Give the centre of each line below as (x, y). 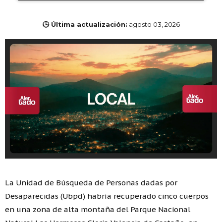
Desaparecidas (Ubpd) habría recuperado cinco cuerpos (107, 196)
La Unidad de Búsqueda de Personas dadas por (91, 182)
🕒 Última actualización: (85, 25)
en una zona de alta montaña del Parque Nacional (98, 209)
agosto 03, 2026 (154, 25)
